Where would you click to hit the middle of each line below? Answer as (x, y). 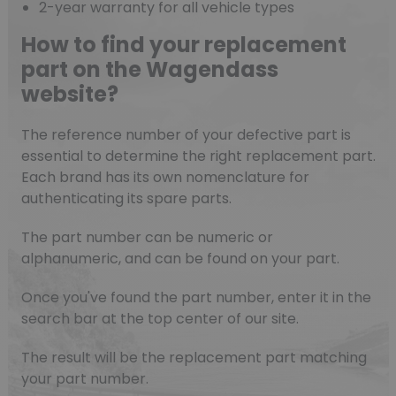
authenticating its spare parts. (126, 199)
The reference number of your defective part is (186, 135)
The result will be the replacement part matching (194, 358)
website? (69, 95)
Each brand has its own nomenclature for (165, 178)
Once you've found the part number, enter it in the (196, 298)
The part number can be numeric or (147, 238)
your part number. (84, 379)
